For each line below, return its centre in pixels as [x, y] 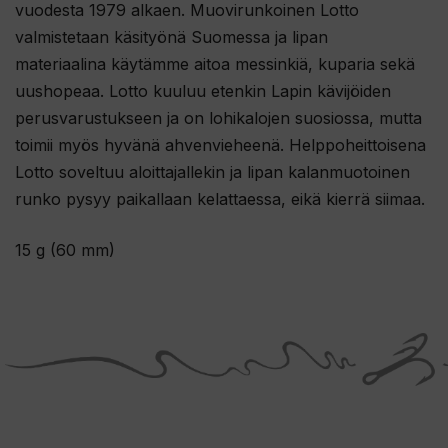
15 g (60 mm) [65, 250]
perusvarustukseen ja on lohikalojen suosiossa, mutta [218, 118]
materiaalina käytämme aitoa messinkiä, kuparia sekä [215, 64]
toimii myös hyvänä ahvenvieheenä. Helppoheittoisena [220, 145]
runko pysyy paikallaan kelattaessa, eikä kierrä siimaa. [220, 199]
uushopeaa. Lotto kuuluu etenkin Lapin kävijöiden [203, 91]
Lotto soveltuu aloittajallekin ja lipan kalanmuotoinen [212, 172]
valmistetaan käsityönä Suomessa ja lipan [171, 37]
